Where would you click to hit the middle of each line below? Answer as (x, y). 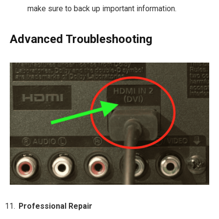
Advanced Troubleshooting (81, 39)
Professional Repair (55, 206)
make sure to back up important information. (102, 9)
